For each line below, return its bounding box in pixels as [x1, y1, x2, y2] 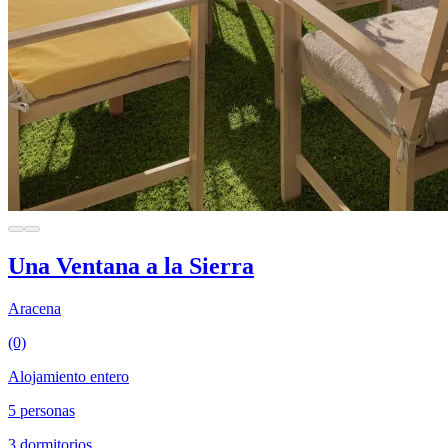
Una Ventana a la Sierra [8, 253, 254, 280]
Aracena [8, 300, 61, 317]
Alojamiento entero [8, 368, 129, 385]
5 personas [8, 402, 75, 419]
